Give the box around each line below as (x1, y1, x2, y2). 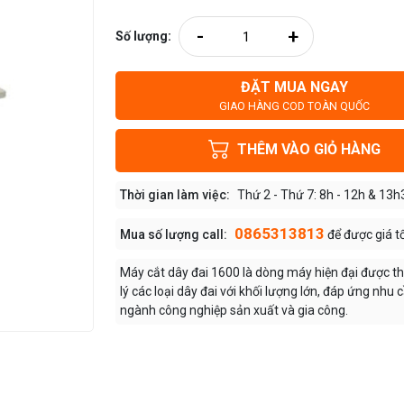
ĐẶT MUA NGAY (240, 78, 348, 96)
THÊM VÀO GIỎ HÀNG (236, 141, 381, 159)
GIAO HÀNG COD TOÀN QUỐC (218, 100, 370, 113)
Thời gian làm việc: (120, 188, 230, 202)
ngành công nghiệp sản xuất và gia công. (120, 303, 348, 317)
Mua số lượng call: (120, 227, 227, 242)
